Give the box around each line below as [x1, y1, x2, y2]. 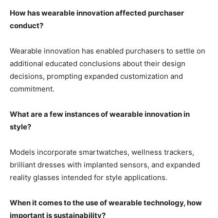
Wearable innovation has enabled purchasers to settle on [10, 46, 205, 56]
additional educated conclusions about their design [10, 59, 185, 69]
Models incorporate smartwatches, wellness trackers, [10, 147, 194, 157]
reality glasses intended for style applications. [10, 173, 167, 182]
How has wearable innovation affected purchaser [10, 8, 184, 18]
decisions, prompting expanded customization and [10, 72, 183, 81]
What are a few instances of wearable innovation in [10, 109, 190, 119]
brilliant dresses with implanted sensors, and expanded [10, 160, 200, 170]
